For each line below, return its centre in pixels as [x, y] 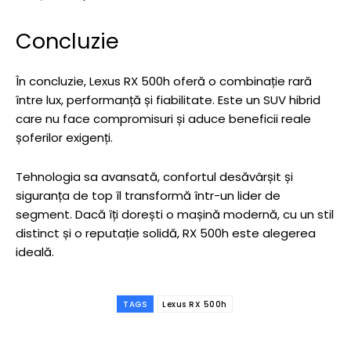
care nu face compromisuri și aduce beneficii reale [163, 119]
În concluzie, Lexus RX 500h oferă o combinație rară [164, 81]
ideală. [35, 252]
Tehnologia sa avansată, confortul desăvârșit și [154, 177]
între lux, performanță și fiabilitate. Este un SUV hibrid [168, 100]
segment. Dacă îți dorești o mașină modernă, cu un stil [175, 215]
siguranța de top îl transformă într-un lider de [148, 196]
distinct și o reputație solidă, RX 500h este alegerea [166, 233]
